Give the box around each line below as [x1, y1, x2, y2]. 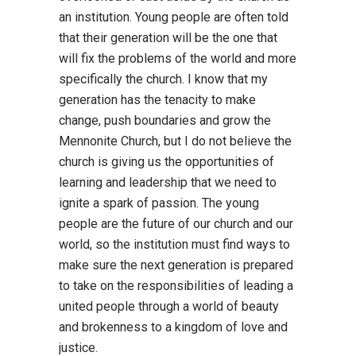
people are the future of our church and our [59, 215, 293, 231]
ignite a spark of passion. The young [59, 195, 259, 211]
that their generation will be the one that [59, 29, 277, 45]
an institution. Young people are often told [59, 9, 288, 25]
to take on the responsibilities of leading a [59, 277, 293, 293]
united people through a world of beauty [59, 298, 279, 314]
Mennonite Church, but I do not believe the [59, 133, 292, 149]
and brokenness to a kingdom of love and [59, 319, 288, 335]
